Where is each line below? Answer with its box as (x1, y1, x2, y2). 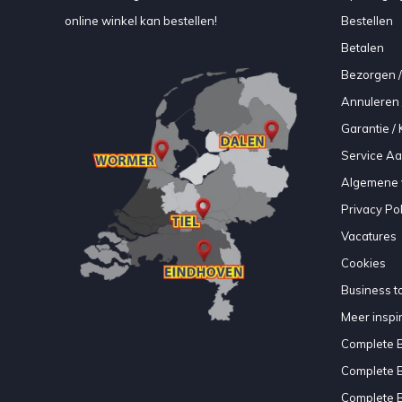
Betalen (340, 40, 384, 56)
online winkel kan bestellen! (65, 13, 217, 29)
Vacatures (340, 229, 397, 244)
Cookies (340, 256, 386, 271)
